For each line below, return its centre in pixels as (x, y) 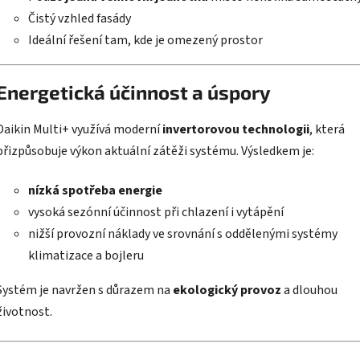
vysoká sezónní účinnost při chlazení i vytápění (156, 212)
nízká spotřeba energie (95, 190)
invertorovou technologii (236, 129)
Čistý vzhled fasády (80, 18)
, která (327, 129)
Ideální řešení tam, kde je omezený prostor (145, 40)
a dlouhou (309, 290)
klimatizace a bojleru (86, 255)
